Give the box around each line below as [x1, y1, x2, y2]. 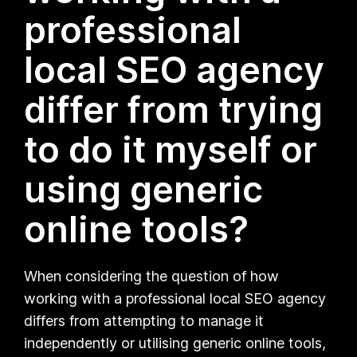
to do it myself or [24, 127, 318, 171]
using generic [24, 167, 264, 211]
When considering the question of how [24, 267, 280, 284]
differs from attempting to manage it [24, 312, 265, 329]
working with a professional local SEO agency [24, 289, 327, 307]
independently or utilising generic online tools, [24, 334, 327, 351]
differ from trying [24, 87, 324, 131]
